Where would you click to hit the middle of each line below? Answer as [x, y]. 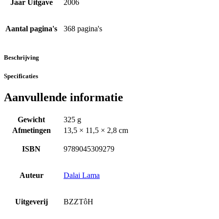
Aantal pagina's [31, 29]
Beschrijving [22, 57]
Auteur [31, 175]
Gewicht [31, 119]
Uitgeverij [31, 201]
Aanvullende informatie [64, 97]
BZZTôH [78, 201]
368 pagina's [83, 29]
